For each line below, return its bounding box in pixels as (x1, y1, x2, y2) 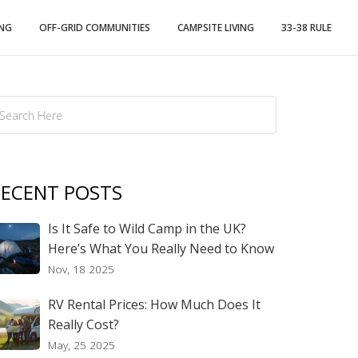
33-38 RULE (281, 21, 332, 34)
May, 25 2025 (48, 337, 115, 352)
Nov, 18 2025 (48, 261, 114, 276)
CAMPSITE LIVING (177, 21, 254, 34)
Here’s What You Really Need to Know (48, 240, 274, 257)
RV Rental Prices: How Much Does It (48, 296, 261, 313)
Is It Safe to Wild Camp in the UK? (48, 220, 246, 237)
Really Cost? (48, 316, 119, 333)
